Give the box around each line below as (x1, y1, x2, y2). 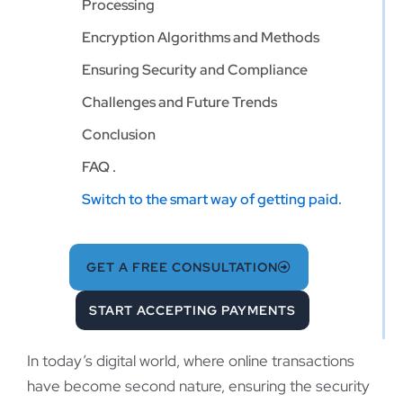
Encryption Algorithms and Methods (82, 27, 319, 47)
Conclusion (82, 124, 156, 144)
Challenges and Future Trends (82, 92, 277, 112)
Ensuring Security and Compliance (82, 59, 308, 79)
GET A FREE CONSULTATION (85, 259, 278, 276)
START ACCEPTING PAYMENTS (89, 302, 297, 319)
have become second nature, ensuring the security (27, 376, 370, 397)
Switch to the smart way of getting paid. (82, 189, 342, 209)
